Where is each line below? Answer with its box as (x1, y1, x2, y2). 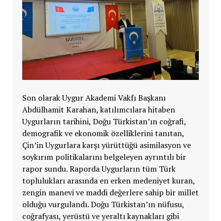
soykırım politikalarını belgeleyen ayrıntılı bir (22, 151, 186, 162)
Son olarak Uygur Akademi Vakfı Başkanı (22, 92, 166, 103)
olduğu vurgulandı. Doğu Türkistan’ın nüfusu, (22, 198, 184, 210)
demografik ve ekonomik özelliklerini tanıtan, (22, 127, 184, 139)
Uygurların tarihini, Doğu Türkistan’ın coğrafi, (22, 115, 186, 127)
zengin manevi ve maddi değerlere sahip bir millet (22, 186, 199, 198)
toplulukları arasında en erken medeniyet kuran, (22, 175, 195, 186)
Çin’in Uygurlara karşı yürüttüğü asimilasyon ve (22, 139, 191, 150)
